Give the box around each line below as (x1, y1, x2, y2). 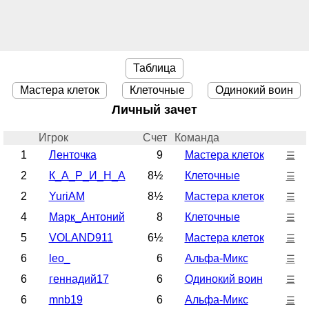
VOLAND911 (48, 232, 113, 244)
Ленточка (48, 149, 97, 161)
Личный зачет (112, 103, 197, 117)
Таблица (133, 61, 176, 74)
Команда (174, 132, 219, 144)
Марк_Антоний (48, 211, 125, 223)
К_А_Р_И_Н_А (48, 170, 126, 182)
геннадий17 (48, 273, 109, 286)
